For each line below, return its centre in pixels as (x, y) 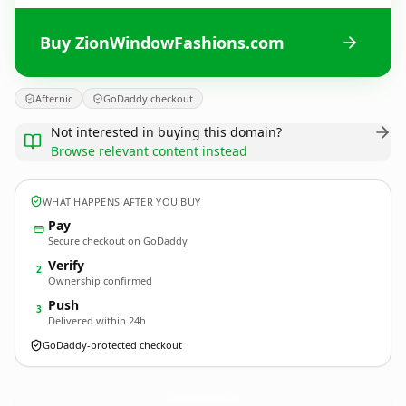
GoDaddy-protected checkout (112, 345)
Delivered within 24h (97, 320)
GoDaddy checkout (148, 98)
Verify (66, 265)
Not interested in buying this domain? (166, 132)
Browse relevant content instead (149, 151)
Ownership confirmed (100, 280)
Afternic (54, 98)
